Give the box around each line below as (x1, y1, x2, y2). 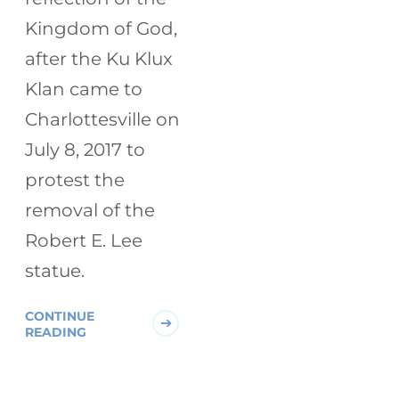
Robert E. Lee (25, 229, 143, 251)
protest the (25, 168, 126, 191)
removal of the (25, 199, 156, 221)
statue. (25, 259, 85, 281)
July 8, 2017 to (25, 138, 146, 160)
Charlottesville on (25, 108, 181, 130)
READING (25, 323, 87, 340)
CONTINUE (25, 307, 95, 324)
